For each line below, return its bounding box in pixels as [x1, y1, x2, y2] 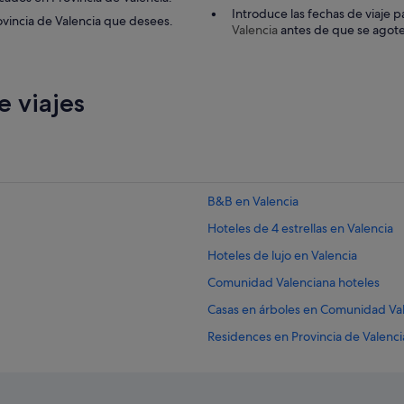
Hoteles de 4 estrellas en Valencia [207, 219, 393, 236]
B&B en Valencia [207, 192, 298, 209]
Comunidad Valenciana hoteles [207, 273, 380, 290]
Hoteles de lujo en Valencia [207, 246, 357, 263]
